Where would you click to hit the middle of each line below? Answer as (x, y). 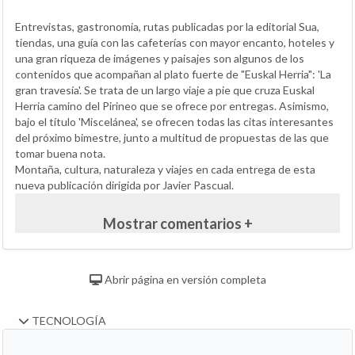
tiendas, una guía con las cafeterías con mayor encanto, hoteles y (175, 42)
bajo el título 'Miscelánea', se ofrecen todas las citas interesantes (174, 122)
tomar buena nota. (60, 153)
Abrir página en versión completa (184, 279)
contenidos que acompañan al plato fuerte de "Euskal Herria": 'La (173, 74)
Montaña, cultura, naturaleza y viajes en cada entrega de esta (165, 169)
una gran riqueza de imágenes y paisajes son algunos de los (160, 58)
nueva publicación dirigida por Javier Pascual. (124, 185)
